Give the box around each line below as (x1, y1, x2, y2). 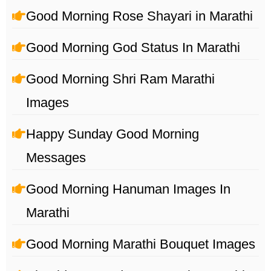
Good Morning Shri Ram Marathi (26, 71, 215, 87)
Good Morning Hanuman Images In (26, 181, 230, 197)
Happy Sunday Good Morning (26, 126, 199, 142)
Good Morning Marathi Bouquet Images (26, 237, 255, 252)
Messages (26, 150, 86, 166)
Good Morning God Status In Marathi (26, 40, 240, 56)
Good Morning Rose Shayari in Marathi (26, 8, 253, 24)
